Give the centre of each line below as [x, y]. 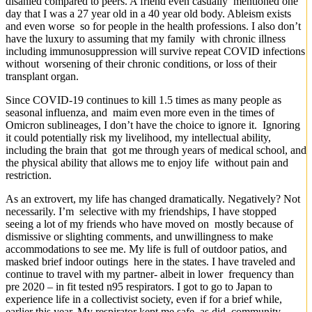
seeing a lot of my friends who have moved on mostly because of [149, 224]
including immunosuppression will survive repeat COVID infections [155, 52]
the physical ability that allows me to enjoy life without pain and [147, 163]
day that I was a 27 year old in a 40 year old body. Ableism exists [148, 14]
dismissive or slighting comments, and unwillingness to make [141, 237]
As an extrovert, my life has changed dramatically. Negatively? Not [153, 199]
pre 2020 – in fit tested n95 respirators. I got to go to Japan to [139, 287]
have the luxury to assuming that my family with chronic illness [146, 39]
